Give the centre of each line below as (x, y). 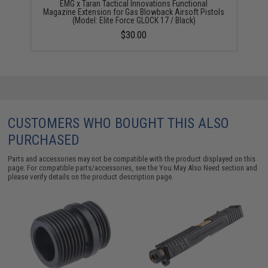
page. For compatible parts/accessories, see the (84, 167)
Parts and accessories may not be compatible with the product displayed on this (132, 159)
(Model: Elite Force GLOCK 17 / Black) (134, 20)
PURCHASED (44, 140)
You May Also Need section (202, 167)
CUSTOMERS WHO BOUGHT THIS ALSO (119, 123)
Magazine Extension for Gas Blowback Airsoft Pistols (134, 12)
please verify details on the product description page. (91, 176)
